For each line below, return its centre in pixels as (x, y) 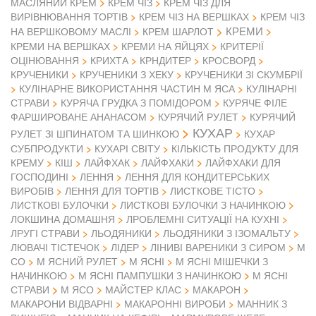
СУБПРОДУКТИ (47, 148)
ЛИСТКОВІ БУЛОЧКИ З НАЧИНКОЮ (203, 205)
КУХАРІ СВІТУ (127, 148)
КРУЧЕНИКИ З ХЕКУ (127, 74)
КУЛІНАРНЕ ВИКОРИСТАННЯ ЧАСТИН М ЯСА (127, 89)
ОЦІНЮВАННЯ (45, 60)
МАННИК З (262, 304)
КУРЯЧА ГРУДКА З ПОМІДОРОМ (136, 103)
